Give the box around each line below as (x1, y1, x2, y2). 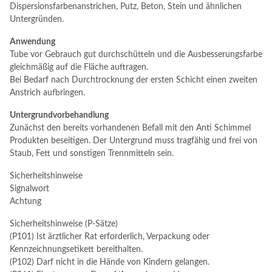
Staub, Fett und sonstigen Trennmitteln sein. (10, 149, 174, 158)
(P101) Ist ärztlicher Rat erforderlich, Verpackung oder (10, 233, 209, 241)
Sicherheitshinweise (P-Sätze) (10, 220, 118, 228)
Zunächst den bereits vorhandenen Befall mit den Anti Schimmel (10, 124, 251, 132)
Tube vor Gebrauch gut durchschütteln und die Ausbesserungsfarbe (10, 50, 262, 59)
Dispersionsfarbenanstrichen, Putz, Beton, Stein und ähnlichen (10, 2, 242, 11)
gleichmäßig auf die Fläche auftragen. (10, 63, 148, 72)
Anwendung (10, 38, 55, 46)
